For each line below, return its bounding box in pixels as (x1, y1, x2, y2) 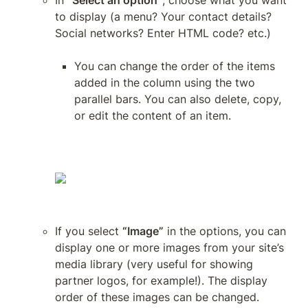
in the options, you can (164, 224, 286, 238)
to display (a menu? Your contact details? (55, 10, 272, 23)
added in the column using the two (74, 76, 255, 89)
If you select (55, 224, 122, 238)
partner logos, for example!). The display (55, 274, 267, 287)
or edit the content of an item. (74, 109, 231, 122)
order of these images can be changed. (55, 290, 259, 304)
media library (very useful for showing (55, 257, 253, 271)
